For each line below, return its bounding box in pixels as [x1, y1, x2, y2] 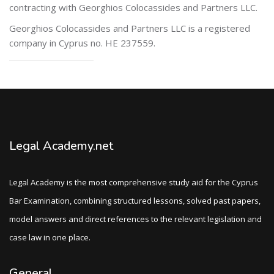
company [9, 37, 47, 49]
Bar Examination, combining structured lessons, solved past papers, [9, 195, 261, 206]
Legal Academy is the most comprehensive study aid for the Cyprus [9, 177, 258, 188]
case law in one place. [9, 232, 91, 243]
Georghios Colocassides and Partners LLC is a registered [9, 22, 250, 34]
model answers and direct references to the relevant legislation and [9, 213, 262, 224]
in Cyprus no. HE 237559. [50, 37, 155, 49]
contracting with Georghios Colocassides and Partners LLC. [9, 1, 257, 13]
